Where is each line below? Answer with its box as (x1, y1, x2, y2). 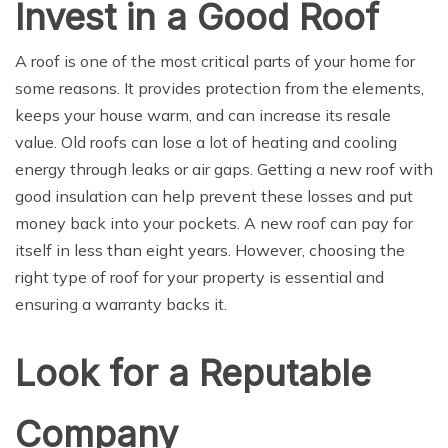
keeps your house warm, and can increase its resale (15, 105, 391, 126)
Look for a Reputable (15, 351, 371, 396)
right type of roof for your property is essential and (15, 267, 384, 288)
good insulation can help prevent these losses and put (15, 186, 413, 207)
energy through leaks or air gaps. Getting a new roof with (15, 159, 433, 180)
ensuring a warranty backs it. (15, 294, 227, 315)
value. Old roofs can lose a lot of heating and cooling (15, 132, 397, 153)
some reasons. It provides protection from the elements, (15, 78, 424, 99)
